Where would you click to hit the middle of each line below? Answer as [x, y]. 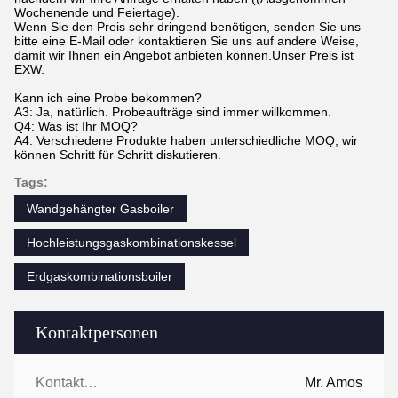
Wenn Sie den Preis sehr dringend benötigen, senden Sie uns [187, 27]
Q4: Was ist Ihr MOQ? [76, 126]
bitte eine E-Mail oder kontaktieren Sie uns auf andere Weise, [187, 41]
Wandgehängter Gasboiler [100, 209]
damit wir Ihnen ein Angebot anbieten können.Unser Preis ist [184, 55]
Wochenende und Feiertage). [97, 12]
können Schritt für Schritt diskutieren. [118, 155]
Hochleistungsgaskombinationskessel [131, 243]
